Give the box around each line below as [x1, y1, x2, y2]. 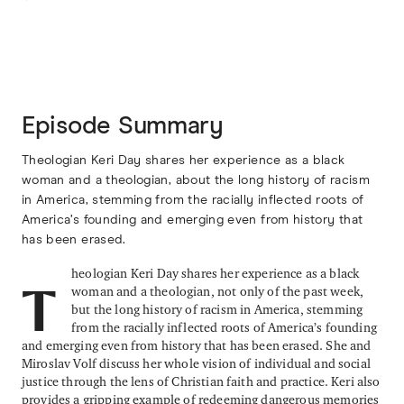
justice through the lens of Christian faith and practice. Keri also [22, 373, 381, 390]
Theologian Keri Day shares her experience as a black [22, 154, 345, 168]
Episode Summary [22, 114, 224, 140]
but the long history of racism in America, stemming [71, 301, 363, 317]
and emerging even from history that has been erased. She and [22, 337, 372, 353]
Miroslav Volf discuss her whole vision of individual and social [22, 355, 371, 372]
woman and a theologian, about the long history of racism [22, 174, 370, 188]
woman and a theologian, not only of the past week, [71, 283, 364, 299]
